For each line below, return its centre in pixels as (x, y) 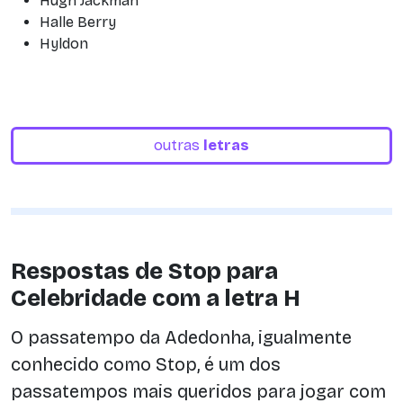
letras (226, 145)
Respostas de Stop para (144, 272)
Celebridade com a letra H (156, 299)
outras (179, 145)
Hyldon (64, 44)
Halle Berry (78, 22)
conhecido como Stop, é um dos (146, 364)
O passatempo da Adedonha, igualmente (181, 337)
